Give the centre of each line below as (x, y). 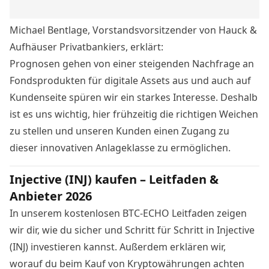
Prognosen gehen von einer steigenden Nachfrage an (132, 63)
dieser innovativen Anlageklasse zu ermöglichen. (120, 147)
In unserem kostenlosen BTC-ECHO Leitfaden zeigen (128, 213)
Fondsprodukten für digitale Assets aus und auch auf (130, 80)
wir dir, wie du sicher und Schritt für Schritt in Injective (132, 230)
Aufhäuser (33, 47)
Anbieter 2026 (51, 196)
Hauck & (238, 30)
